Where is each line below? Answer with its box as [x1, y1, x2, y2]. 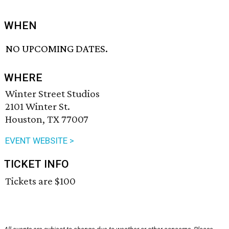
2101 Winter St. [5, 100, 70, 113]
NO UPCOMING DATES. [6, 42, 108, 55]
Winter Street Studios [5, 87, 100, 100]
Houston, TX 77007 [5, 113, 88, 126]
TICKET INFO [4, 158, 69, 171]
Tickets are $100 [5, 175, 76, 188]
